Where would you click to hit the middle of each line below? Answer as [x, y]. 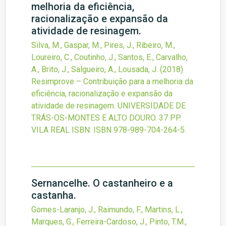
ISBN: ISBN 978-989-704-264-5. [129, 130]
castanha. [54, 195]
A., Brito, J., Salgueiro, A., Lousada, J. [95, 70]
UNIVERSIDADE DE [152, 106]
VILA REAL [50, 130]
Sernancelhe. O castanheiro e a [102, 183]
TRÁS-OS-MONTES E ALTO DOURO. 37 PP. [106, 118]
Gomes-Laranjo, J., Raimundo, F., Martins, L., [107, 210]
